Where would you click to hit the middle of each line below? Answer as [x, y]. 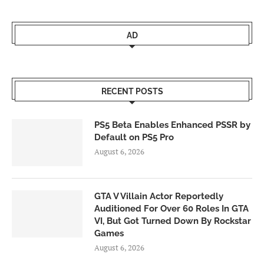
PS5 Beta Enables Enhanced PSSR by [172, 125]
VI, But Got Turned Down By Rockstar [173, 221]
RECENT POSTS [132, 92]
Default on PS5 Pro [134, 138]
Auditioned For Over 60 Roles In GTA [171, 209]
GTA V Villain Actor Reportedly [159, 197]
